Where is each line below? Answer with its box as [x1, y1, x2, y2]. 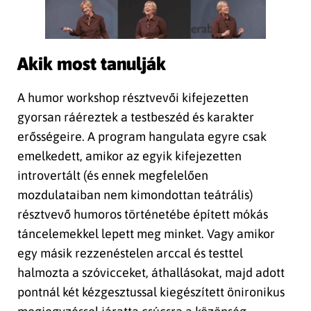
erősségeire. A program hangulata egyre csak [17, 129, 267, 144]
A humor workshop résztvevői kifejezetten [17, 90, 249, 106]
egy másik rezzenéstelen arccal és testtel [17, 246, 243, 261]
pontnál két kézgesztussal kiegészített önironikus [17, 285, 285, 300]
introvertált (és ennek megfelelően [17, 168, 208, 183]
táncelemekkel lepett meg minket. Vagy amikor [17, 226, 275, 242]
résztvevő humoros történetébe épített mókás [17, 207, 268, 222]
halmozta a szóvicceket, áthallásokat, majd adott [17, 265, 285, 280]
